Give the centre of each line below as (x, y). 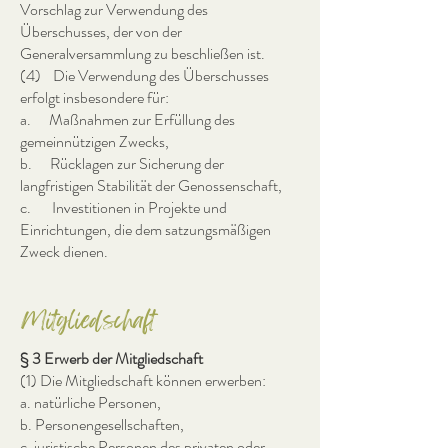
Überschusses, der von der (101, 31)
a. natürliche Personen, (90, 402)
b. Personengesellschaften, (102, 424)
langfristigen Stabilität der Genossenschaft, (151, 185)
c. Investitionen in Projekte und (123, 207)
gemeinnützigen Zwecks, (94, 141)
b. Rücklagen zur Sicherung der (122, 163)
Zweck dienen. (64, 251)
